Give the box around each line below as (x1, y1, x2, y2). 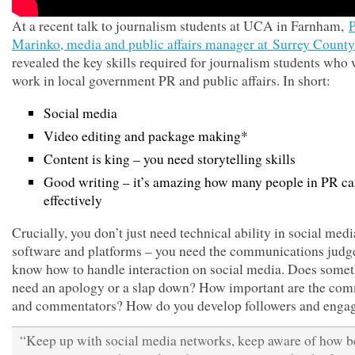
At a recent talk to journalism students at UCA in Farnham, (12, 17, 349, 35)
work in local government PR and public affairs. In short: (12, 71, 330, 90)
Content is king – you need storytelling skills (44, 150, 296, 168)
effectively (44, 191, 102, 209)
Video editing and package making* (44, 127, 248, 145)
